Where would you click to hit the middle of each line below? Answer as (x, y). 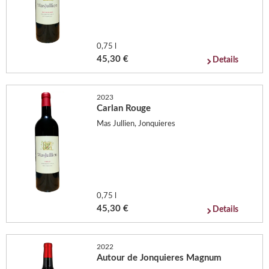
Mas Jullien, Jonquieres (136, 124)
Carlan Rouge (124, 109)
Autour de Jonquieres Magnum (159, 258)
